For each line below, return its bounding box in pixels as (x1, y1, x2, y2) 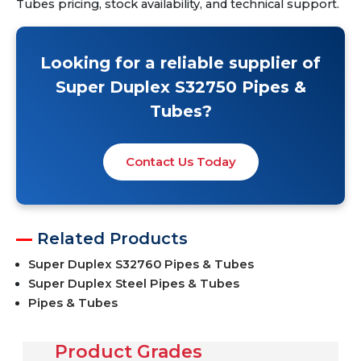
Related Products (37, 229, 188, 248)
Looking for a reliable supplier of (40, 53, 321, 73)
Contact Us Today (125, 154, 236, 169)
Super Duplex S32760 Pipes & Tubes (28, 257, 254, 272)
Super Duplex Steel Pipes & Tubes (28, 276, 239, 291)
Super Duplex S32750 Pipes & (55, 77, 306, 97)
